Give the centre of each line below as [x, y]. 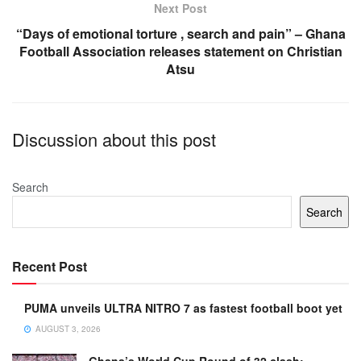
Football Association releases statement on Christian [180, 52]
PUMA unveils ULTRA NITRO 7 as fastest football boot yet [183, 308]
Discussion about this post [114, 139]
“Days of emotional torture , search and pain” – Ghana [180, 34]
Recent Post [50, 267]
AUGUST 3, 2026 [67, 329]
